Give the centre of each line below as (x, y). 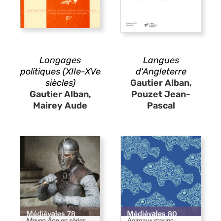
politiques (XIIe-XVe (60, 71)
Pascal (161, 105)
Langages (60, 60)
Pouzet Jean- (161, 94)
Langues (161, 60)
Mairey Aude (60, 105)
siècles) (60, 83)
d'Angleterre (161, 71)
